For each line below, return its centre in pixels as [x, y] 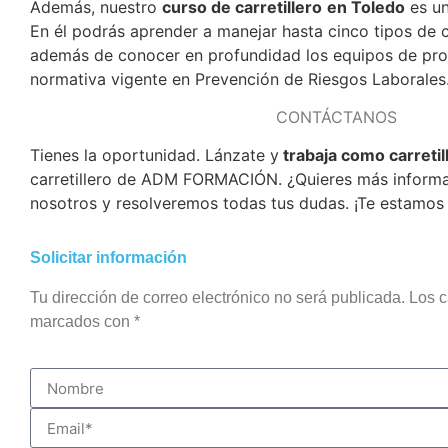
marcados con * [85, 321]
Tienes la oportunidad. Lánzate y [154, 155]
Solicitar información [108, 257]
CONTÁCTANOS [336, 117]
